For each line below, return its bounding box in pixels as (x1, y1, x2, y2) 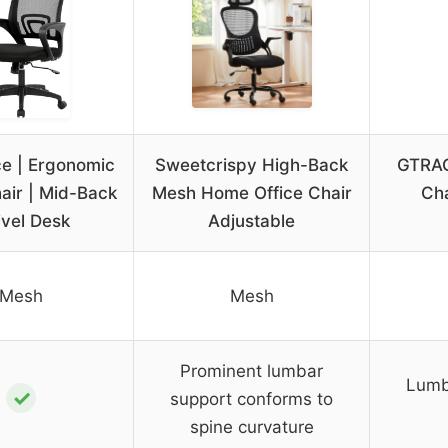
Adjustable (208, 211, 295, 232)
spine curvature (189, 417, 314, 438)
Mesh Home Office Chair (151, 183, 352, 204)
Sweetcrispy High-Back (155, 155, 348, 176)
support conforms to (170, 389, 333, 410)
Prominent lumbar (180, 361, 323, 382)
